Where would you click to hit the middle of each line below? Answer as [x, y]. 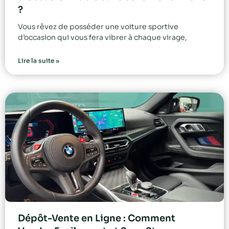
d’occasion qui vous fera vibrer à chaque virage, [102, 38]
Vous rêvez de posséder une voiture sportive [98, 27]
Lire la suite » [39, 61]
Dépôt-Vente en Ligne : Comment [97, 219]
